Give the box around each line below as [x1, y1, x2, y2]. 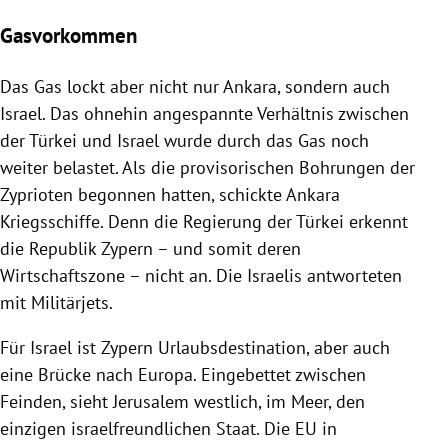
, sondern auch [277, 74, 390, 98]
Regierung [183, 209, 262, 233]
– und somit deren [153, 236, 301, 260]
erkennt [344, 209, 408, 233]
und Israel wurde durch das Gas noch [77, 128, 369, 152]
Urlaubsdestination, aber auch [153, 335, 390, 359]
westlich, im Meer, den [189, 389, 365, 413]
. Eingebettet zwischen [193, 362, 366, 386]
